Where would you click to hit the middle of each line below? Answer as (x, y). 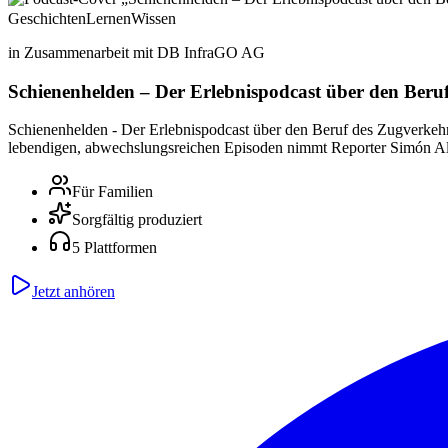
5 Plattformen (114, 248)
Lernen (108, 18)
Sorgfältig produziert (137, 220)
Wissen (153, 18)
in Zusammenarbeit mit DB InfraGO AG (136, 52)
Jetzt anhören (73, 292)
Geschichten (47, 18)
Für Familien (112, 192)
